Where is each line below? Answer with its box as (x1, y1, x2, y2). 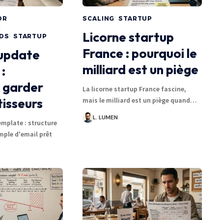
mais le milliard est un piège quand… (82, 95, 197, 105)
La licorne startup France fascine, (82, 84, 187, 93)
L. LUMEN (93, 113, 118, 121)
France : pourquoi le (82, 45, 197, 61)
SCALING (82, 14, 115, 22)
